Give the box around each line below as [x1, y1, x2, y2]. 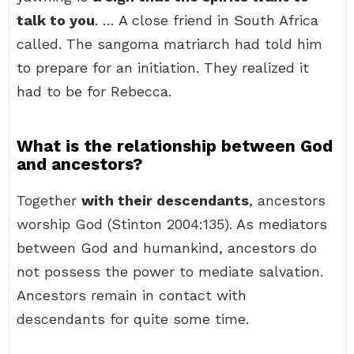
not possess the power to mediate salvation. [17, 263, 323, 280]
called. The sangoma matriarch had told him [17, 36, 322, 52]
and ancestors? [17, 154, 142, 174]
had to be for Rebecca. [17, 83, 171, 100]
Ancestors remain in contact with [17, 287, 247, 303]
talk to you [17, 12, 95, 28]
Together [17, 192, 81, 209]
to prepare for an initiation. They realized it [17, 59, 309, 76]
